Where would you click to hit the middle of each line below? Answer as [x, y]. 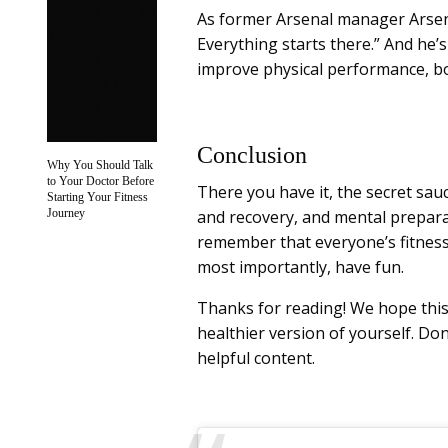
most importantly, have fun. [301, 267]
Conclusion [252, 155]
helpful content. [256, 358]
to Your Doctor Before [100, 180]
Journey [66, 212]
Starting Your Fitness [97, 196]
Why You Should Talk [100, 164]
